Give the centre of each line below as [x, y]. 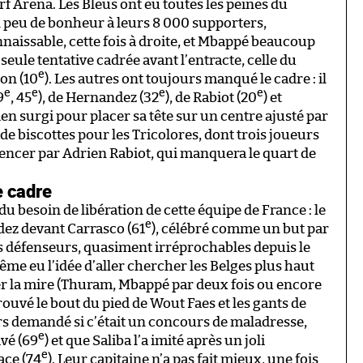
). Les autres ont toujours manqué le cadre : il [186, 79]
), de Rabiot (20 [211, 97]
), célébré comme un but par [240, 228]
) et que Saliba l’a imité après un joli [155, 340]
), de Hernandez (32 [98, 97]
